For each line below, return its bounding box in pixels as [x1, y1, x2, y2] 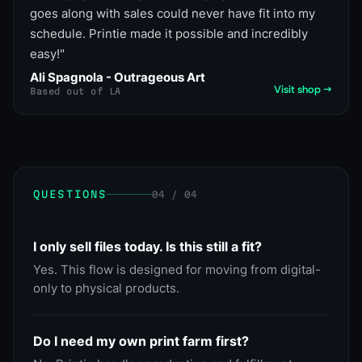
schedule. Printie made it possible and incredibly [30, 26, 308, 42]
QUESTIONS [33, 188, 107, 200]
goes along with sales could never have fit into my [30, 6, 315, 22]
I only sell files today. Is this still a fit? [33, 238, 262, 255]
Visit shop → [274, 82, 332, 97]
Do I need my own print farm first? [33, 333, 249, 350]
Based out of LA [30, 86, 121, 97]
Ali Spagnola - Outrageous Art [30, 70, 205, 86]
